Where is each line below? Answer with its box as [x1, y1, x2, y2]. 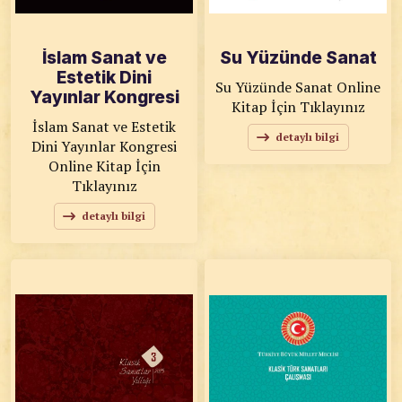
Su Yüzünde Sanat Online [215, 77, 336, 97]
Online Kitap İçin [48, 156, 161, 176]
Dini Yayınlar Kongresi [31, 136, 177, 156]
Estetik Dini [57, 67, 152, 88]
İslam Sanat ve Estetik [32, 117, 176, 136]
